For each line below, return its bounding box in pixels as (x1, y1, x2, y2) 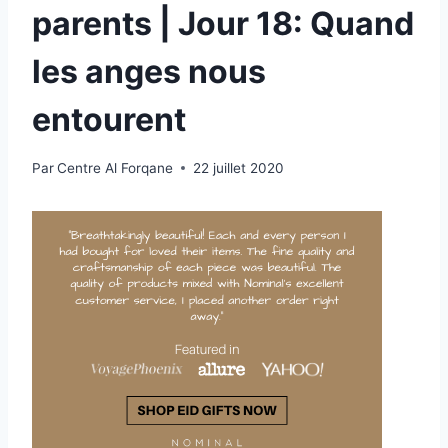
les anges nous (32, 52, 266, 92)
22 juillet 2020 (193, 159, 285, 176)
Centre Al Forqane (57, 159, 174, 176)
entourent (32, 100, 186, 140)
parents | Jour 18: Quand (32, 4, 414, 44)
